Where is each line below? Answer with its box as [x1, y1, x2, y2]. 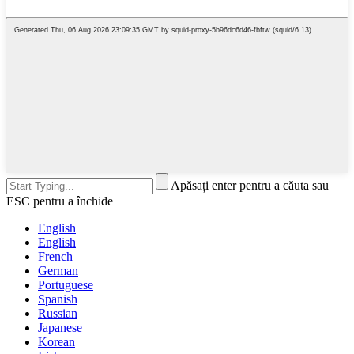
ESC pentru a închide [6, 194, 113, 208]
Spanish [38, 292, 77, 306]
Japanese [38, 320, 82, 334]
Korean [38, 334, 75, 348]
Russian [38, 306, 77, 320]
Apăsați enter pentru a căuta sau [171, 178, 329, 192]
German [38, 263, 78, 277]
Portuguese [38, 277, 93, 292]
